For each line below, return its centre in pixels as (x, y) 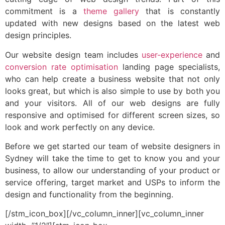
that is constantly (183, 11)
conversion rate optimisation (62, 67)
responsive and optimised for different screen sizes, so (113, 115)
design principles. (38, 35)
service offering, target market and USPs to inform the (113, 182)
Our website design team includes (73, 54)
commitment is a (44, 11)
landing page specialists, (169, 67)
